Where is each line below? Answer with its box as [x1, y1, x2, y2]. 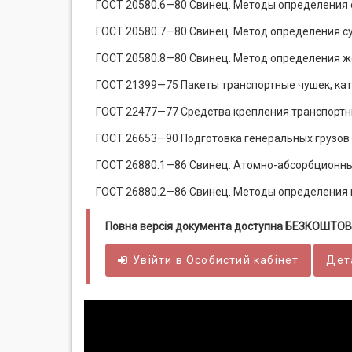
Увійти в [133, 254, 187, 266]
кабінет [250, 254, 299, 266]
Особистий [186, 254, 251, 266]
